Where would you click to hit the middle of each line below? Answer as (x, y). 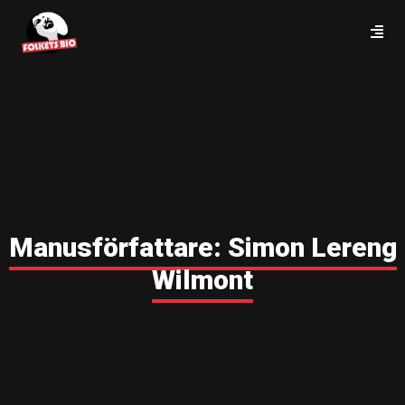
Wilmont (202, 280)
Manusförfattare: (118, 247)
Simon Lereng (312, 247)
